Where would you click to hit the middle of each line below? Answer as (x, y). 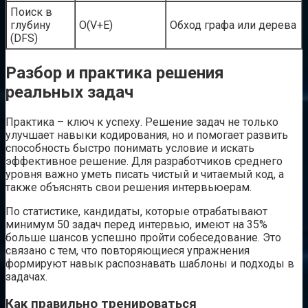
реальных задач (69, 92)
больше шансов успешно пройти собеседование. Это (143, 238)
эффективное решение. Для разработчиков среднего (144, 162)
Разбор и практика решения (115, 73)
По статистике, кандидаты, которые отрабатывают (136, 212)
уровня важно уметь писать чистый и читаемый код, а (145, 175)
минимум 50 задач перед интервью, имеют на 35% (136, 225)
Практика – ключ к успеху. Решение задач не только (142, 122)
